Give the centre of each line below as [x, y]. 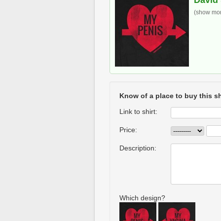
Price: [128, 130]
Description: [138, 148]
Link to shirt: [138, 111]
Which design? [142, 198]
